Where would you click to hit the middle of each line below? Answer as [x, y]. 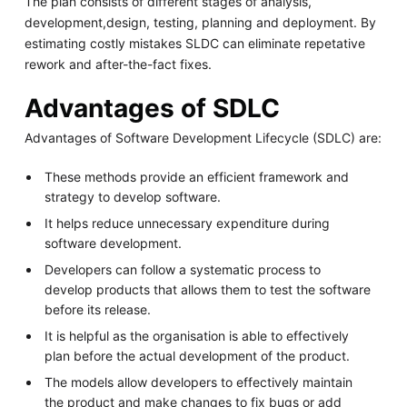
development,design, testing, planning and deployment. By [200, 22]
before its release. [98, 310]
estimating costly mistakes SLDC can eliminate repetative [194, 43]
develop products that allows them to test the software [208, 290]
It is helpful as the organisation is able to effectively [197, 336]
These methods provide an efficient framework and [197, 177]
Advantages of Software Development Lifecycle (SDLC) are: [203, 138]
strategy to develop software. [133, 197]
